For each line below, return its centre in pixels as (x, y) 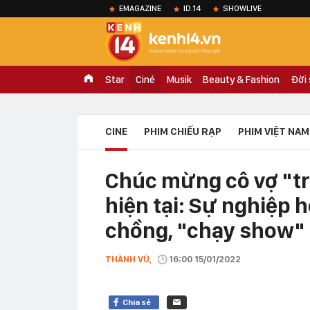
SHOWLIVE (242, 8)
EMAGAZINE (140, 8)
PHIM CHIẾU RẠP (183, 131)
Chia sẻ (137, 302)
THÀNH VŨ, (128, 259)
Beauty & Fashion (241, 80)
